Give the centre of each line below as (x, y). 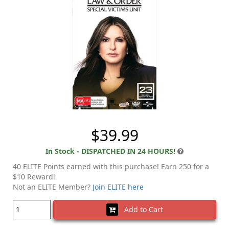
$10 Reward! (34, 176)
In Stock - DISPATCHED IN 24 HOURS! (110, 151)
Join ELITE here (118, 187)
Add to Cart (141, 209)
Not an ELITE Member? (53, 187)
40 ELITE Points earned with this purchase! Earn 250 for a (111, 166)
